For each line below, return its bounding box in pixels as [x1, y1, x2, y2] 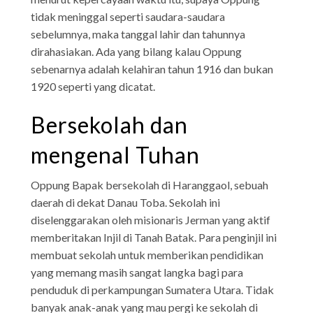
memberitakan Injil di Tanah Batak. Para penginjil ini [31, 230, 277, 244]
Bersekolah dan [31, 110, 189, 138]
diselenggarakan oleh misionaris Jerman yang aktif [31, 212, 271, 226]
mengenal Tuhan [31, 140, 201, 168]
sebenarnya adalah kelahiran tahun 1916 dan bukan [31, 61, 274, 75]
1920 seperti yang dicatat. [31, 79, 156, 93]
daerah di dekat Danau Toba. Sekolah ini [31, 195, 223, 209]
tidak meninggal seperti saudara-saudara [31, 9, 226, 23]
